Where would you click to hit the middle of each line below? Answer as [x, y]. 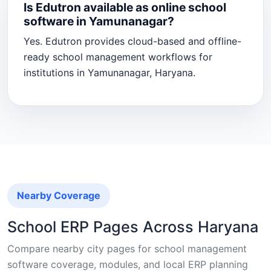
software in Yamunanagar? [99, 21]
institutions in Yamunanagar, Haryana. [109, 72]
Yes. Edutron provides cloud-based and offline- [132, 41]
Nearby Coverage [59, 196]
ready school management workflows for [118, 57]
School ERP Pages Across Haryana [133, 227]
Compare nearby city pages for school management [127, 248]
